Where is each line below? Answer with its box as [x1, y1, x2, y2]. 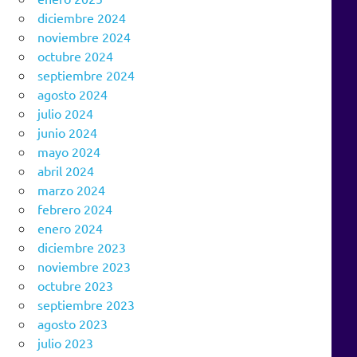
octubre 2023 [37, 277, 113, 293]
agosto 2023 [37, 315, 108, 331]
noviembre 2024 [37, 28, 131, 45]
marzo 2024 [37, 181, 105, 198]
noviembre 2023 [37, 257, 131, 274]
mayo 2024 [37, 143, 100, 159]
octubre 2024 [37, 47, 113, 64]
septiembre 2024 [37, 66, 135, 83]
